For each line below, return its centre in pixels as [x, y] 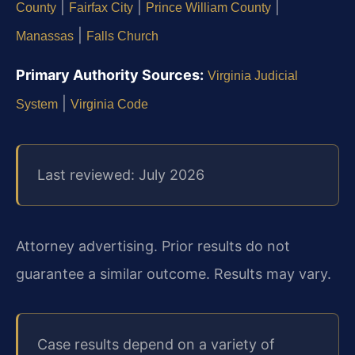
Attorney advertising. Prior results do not [153, 246]
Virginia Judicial [253, 76]
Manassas [45, 36]
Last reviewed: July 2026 [121, 175]
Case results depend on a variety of [156, 344]
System [37, 105]
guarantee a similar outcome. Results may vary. [174, 273]
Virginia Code [109, 105]
